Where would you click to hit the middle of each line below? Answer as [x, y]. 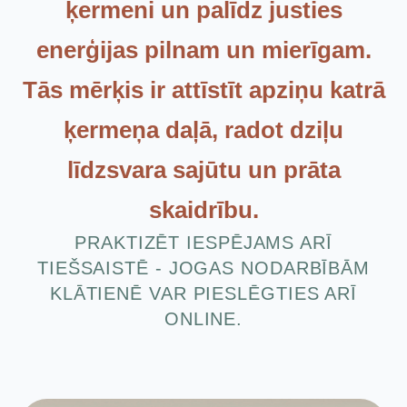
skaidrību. [203, 210]
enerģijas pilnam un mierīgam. [203, 50]
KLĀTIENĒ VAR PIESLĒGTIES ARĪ [203, 294]
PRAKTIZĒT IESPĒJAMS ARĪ [203, 243]
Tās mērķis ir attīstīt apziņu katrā [203, 90]
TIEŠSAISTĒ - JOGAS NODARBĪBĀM [203, 268]
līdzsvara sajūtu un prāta [203, 170]
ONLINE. [203, 319]
